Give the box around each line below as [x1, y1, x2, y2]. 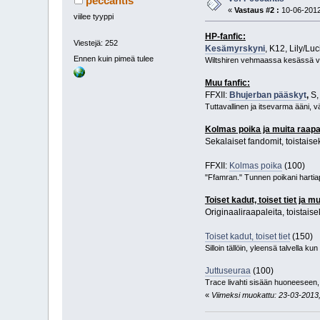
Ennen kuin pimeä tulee [74, 54, 154, 63]
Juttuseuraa [204, 265, 251, 276]
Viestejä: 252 [74, 39, 119, 48]
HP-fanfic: [204, 31, 246, 41]
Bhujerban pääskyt [229, 89, 306, 100]
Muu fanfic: [204, 77, 250, 88]
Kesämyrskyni [204, 43, 265, 54]
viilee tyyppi [74, 11, 114, 21]
